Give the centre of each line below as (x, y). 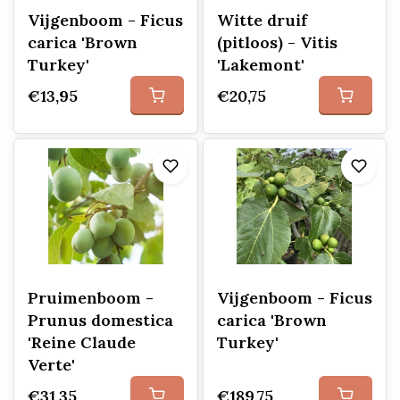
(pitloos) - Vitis (277, 42)
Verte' (51, 365)
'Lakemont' (260, 65)
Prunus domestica (100, 320)
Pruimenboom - (91, 298)
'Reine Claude (82, 342)
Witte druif (262, 20)
